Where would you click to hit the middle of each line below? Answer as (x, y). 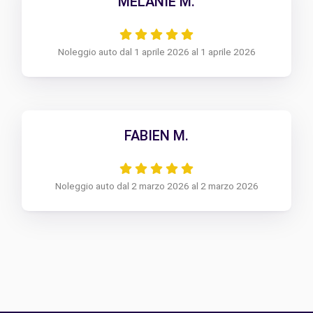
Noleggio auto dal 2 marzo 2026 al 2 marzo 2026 (156, 186)
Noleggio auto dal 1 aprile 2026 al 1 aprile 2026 (156, 52)
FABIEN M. (156, 136)
